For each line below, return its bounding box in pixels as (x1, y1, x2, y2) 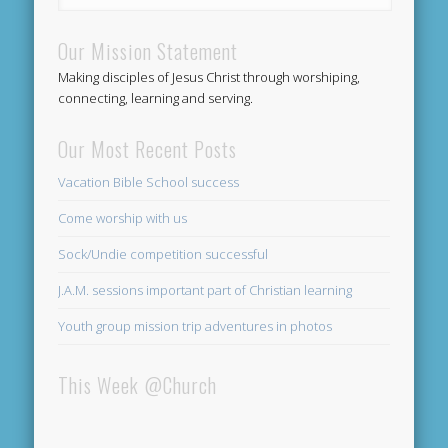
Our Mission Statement (58, 36, 239, 67)
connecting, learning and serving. (58, 89, 254, 108)
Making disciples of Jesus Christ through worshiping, (58, 68, 361, 87)
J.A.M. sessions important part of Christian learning (58, 281, 353, 300)
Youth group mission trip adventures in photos (58, 317, 333, 336)
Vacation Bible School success (58, 173, 240, 192)
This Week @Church (58, 370, 218, 401)
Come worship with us (58, 209, 188, 228)
